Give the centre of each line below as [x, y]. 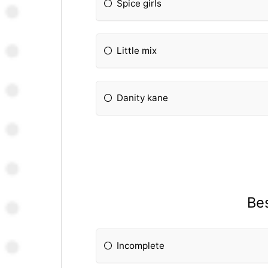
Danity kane [143, 98]
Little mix [137, 51]
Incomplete [141, 245]
